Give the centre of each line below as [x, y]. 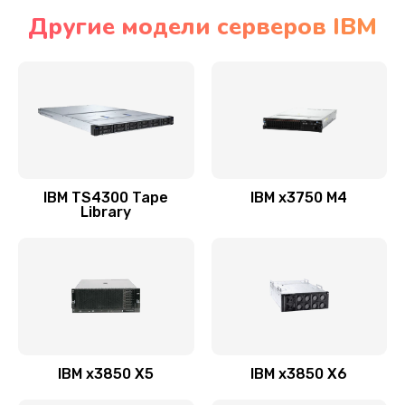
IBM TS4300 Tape [106, 198]
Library [106, 212]
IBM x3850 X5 [106, 374]
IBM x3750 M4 [299, 198]
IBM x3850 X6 [299, 374]
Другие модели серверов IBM [202, 27]
